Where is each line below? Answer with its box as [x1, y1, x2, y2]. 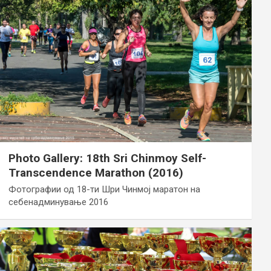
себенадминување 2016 [8, 197, 108, 208]
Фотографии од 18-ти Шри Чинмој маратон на [8, 184, 200, 195]
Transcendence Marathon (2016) [8, 166, 183, 180]
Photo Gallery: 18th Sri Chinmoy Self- [8, 151, 206, 166]
